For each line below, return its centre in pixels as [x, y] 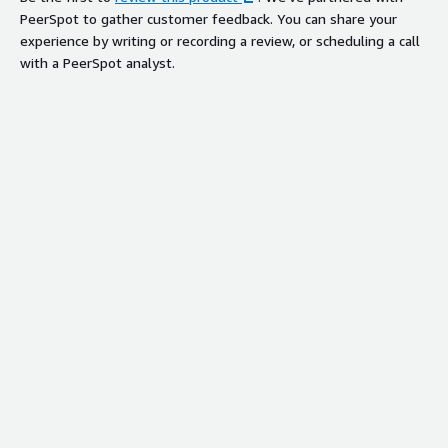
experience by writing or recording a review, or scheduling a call [220, 40]
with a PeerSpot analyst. [97, 62]
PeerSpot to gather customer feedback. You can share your [208, 18]
